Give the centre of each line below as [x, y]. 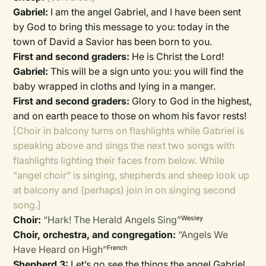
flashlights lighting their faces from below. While [119, 160]
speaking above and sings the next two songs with [124, 145]
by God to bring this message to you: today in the [121, 27]
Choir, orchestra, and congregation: [95, 235]
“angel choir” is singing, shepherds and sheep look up [132, 175]
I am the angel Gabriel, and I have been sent [145, 12]
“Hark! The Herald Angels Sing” [113, 220]
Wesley [192, 218]
